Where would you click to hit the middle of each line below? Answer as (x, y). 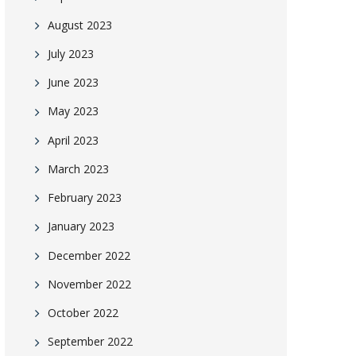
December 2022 (89, 255)
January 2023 (81, 226)
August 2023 (80, 25)
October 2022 (83, 313)
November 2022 (89, 284)
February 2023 (85, 198)
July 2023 (71, 54)
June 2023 (73, 83)
